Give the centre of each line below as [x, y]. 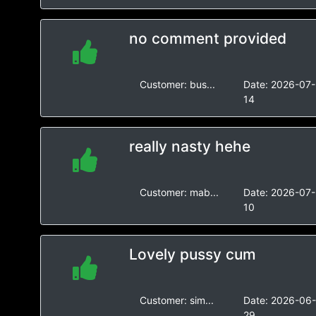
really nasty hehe [189, 146]
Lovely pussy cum [192, 254]
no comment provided [207, 38]
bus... [202, 84]
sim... [201, 300]
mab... [204, 192]
